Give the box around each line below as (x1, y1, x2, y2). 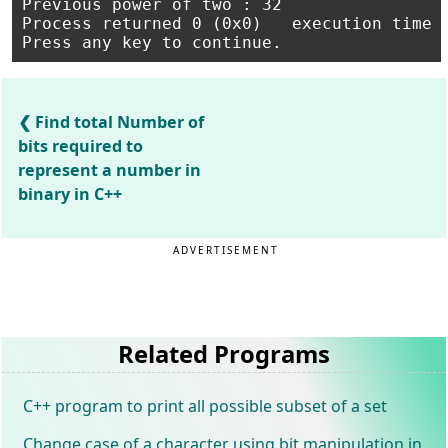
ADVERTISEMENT (173, 243, 280, 257)
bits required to (18, 135, 144, 157)
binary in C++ (18, 183, 123, 205)
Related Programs (117, 337, 330, 370)
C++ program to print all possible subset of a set (23, 394, 388, 417)
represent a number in (18, 159, 202, 181)
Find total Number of (35, 111, 205, 133)
